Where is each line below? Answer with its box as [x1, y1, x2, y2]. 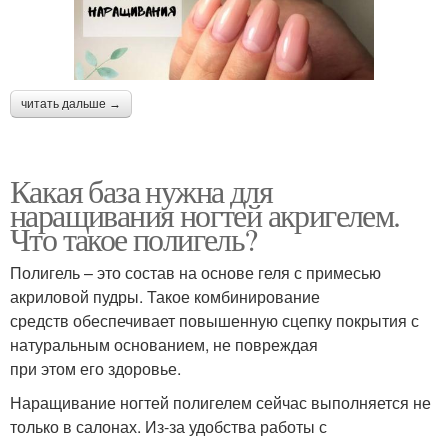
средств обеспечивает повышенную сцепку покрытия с [10, 309, 419, 333]
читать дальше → [21, 97, 121, 112]
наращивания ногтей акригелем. [10, 193, 400, 237]
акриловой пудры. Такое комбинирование [10, 285, 320, 309]
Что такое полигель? [10, 217, 257, 261]
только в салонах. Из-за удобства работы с [10, 415, 327, 439]
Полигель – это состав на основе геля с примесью [10, 261, 381, 285]
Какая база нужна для [10, 169, 272, 213]
